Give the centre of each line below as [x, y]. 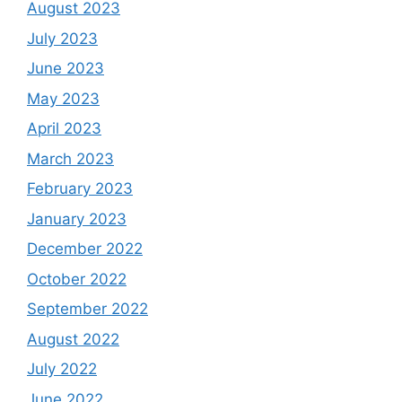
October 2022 [77, 279]
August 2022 [73, 339]
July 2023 [62, 38]
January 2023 [77, 218]
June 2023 [66, 68]
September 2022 [87, 309]
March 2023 [70, 158]
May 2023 [63, 98]
